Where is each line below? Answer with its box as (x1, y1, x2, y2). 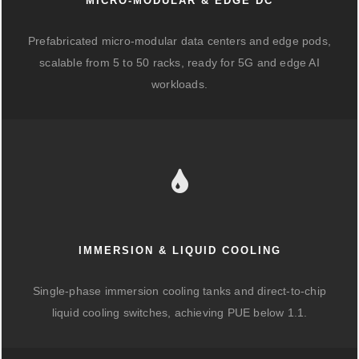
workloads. (151, 78, 208, 91)
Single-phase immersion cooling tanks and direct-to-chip (32, 284, 326, 298)
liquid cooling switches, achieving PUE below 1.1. (51, 306, 308, 320)
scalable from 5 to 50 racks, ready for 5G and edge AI (39, 56, 320, 70)
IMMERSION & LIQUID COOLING (78, 244, 281, 257)
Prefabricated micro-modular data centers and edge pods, (27, 34, 331, 48)
